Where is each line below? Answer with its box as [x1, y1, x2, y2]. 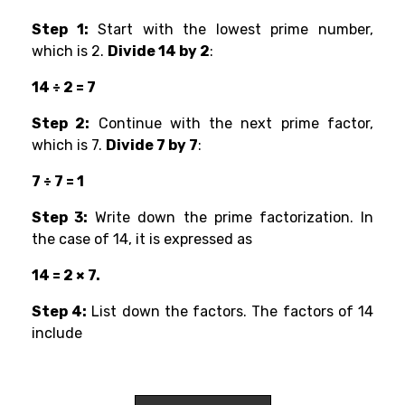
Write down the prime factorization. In [88, 209, 374, 227]
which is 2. [32, 42, 108, 61]
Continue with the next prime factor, [89, 115, 374, 133]
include [32, 325, 86, 343]
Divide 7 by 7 [106, 137, 198, 155]
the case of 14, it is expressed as [32, 231, 252, 249]
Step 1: [32, 21, 89, 39]
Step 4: [32, 303, 88, 321]
